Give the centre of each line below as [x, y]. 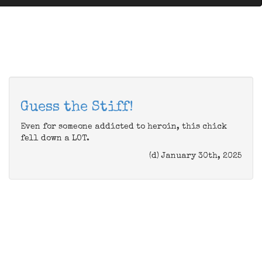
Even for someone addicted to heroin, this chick [124, 127]
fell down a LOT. [55, 139]
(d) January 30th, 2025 [195, 156]
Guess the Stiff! [77, 108]
